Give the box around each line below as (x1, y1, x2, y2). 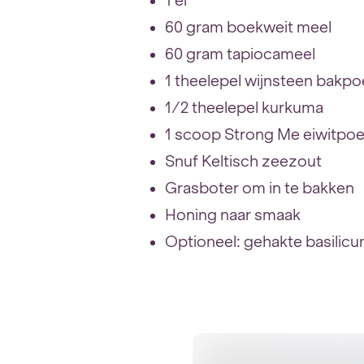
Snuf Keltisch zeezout (165, 153, 323, 170)
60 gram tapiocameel (165, 45, 316, 63)
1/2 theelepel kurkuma (165, 99, 324, 116)
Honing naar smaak (165, 206, 301, 223)
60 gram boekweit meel (165, 19, 332, 36)
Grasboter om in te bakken (165, 180, 355, 197)
